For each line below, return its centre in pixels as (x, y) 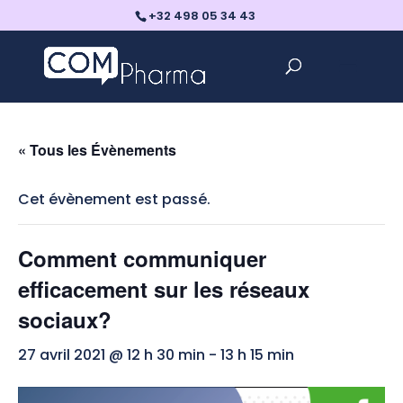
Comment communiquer (142, 258)
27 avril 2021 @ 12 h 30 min (112, 355)
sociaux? (65, 319)
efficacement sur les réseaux (164, 289)
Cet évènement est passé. (114, 199)
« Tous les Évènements (97, 150)
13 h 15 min (257, 355)
